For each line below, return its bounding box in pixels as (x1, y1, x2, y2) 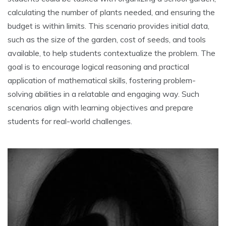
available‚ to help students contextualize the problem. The (8, 48, 215, 59)
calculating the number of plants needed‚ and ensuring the (8, 7, 215, 18)
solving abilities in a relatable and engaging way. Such (8, 89, 199, 99)
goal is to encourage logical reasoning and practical (8, 62, 189, 72)
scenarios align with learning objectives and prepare (8, 102, 193, 113)
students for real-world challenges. (8, 116, 132, 127)
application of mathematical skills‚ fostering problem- (8, 75, 196, 86)
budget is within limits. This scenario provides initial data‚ (8, 21, 209, 31)
